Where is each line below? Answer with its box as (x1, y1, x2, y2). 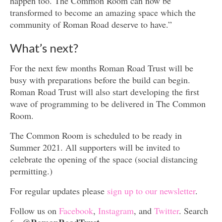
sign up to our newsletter (107, 184, 195, 197)
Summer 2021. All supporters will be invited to (10, 141, 180, 153)
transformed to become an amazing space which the (10, 6, 196, 18)
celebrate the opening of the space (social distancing (10, 153, 198, 165)
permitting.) (10, 165, 53, 177)
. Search (179, 204, 208, 217)
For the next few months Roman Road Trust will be (10, 61, 193, 74)
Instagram (98, 204, 134, 217)
